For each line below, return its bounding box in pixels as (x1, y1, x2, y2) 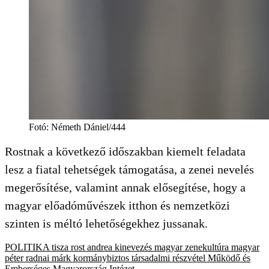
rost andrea (71, 241, 112, 252)
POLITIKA (5, 241, 49, 252)
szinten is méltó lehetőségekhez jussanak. (5, 216, 208, 230)
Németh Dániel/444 (51, 121, 125, 132)
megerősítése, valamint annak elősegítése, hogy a (5, 180, 246, 194)
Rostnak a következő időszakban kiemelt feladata (5, 144, 246, 158)
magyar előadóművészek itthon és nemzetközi (5, 198, 230, 212)
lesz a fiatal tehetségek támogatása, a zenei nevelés (5, 162, 254, 176)
